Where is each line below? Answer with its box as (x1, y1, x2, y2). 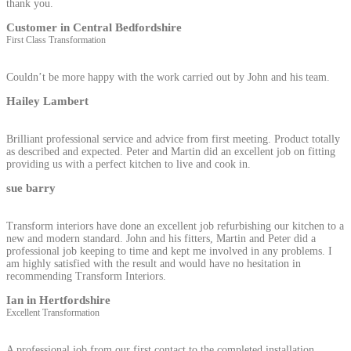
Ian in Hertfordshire (6, 293, 110, 306)
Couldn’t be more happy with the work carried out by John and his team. (6, 71, 330, 83)
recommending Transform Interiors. (6, 270, 166, 282)
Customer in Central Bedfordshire (6, 20, 182, 34)
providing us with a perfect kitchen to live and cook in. (6, 157, 251, 170)
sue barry (6, 181, 56, 194)
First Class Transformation (6, 34, 106, 45)
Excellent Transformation (6, 306, 100, 318)
